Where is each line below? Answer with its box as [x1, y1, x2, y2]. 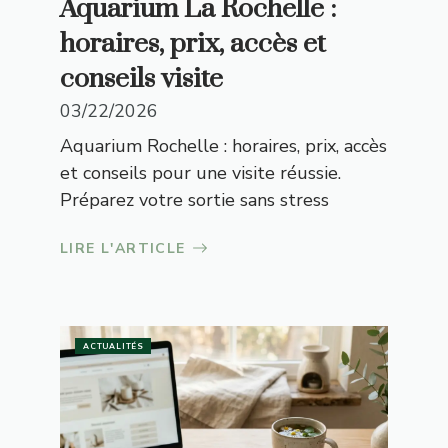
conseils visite [60, 61, 223, 96]
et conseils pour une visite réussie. [60, 160, 341, 185]
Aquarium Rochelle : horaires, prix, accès [60, 133, 387, 158]
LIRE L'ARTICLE [60, 238, 186, 258]
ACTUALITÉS [83, 340, 144, 352]
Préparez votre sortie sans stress [60, 187, 329, 212]
